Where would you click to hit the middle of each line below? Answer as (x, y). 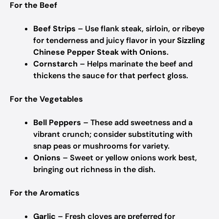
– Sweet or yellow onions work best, (129, 158)
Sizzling (191, 40)
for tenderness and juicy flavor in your (105, 40)
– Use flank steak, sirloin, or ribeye (140, 29)
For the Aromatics (45, 193)
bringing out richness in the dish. (94, 169)
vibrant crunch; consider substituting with (113, 134)
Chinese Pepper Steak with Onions (100, 52)
